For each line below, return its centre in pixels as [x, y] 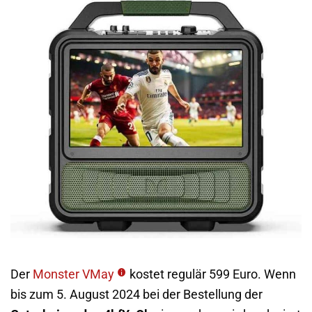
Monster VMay [73, 274]
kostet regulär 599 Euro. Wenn [213, 274]
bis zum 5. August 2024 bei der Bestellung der [136, 294]
